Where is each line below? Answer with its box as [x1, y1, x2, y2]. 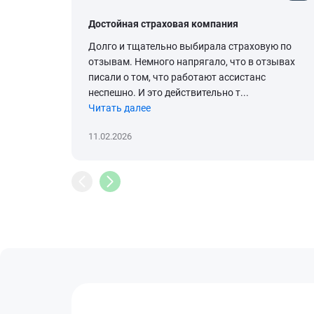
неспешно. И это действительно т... [88, 87, 249, 99]
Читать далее [88, 102, 151, 114]
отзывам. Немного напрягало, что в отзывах [88, 56, 295, 68]
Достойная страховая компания [88, 18, 238, 30]
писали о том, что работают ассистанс [88, 71, 266, 83]
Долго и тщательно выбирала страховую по [88, 41, 292, 53]
